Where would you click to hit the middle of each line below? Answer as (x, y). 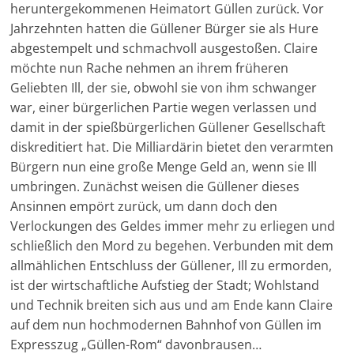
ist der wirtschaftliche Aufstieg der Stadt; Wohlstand (165, 285)
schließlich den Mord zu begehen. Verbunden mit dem (172, 246)
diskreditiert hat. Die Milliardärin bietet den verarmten (172, 147)
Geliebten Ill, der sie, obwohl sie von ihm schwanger (164, 88)
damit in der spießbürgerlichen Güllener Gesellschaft (168, 127)
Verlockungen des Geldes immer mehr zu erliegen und (173, 226)
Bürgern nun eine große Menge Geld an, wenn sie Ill (164, 167)
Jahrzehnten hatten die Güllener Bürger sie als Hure (165, 28)
